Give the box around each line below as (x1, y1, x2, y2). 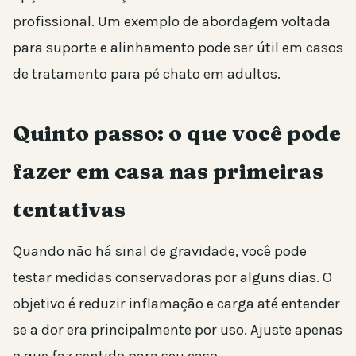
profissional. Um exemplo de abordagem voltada (13, 13, 331, 31)
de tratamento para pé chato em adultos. (13, 65, 281, 83)
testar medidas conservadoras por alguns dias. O (13, 269, 332, 287)
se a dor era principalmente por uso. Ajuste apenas (13, 321, 342, 339)
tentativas (13, 196, 126, 223)
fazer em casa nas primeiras (13, 158, 323, 185)
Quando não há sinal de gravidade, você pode (13, 242, 307, 261)
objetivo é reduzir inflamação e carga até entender (13, 295, 340, 313)
